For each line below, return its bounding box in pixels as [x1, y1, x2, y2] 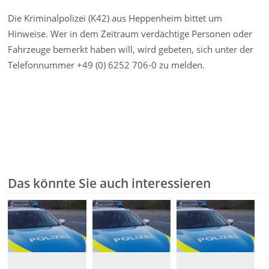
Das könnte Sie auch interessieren [8, 175, 211, 192]
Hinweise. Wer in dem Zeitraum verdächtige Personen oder [8, 27, 253, 40]
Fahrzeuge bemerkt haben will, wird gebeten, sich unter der [8, 43, 254, 55]
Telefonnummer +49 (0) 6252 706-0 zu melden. [8, 58, 205, 71]
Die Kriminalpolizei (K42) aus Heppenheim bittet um [8, 11, 223, 24]
